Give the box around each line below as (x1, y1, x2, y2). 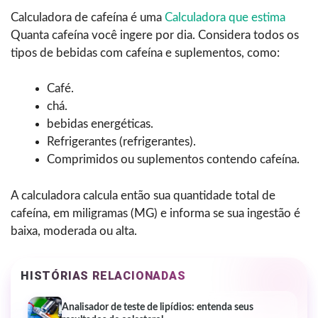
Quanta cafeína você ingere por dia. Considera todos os (11, 29, 299, 42)
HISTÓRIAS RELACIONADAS (21, 268, 186, 283)
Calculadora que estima (165, 11, 285, 24)
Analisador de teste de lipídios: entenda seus (62, 302, 253, 312)
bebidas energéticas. (47, 118, 153, 131)
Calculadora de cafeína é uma (11, 11, 165, 24)
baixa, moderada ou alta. (11, 224, 137, 237)
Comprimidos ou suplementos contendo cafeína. (47, 153, 300, 166)
